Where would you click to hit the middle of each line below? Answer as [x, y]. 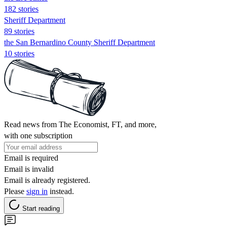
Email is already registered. [47, 180]
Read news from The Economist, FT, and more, [80, 124]
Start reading [41, 208]
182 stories [21, 9]
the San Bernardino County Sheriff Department [80, 42]
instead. [61, 191]
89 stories [19, 31]
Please [15, 191]
